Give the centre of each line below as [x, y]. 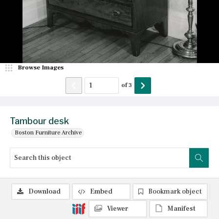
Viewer [118, 208]
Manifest [182, 208]
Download [44, 191]
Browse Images [41, 67]
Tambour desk [39, 121]
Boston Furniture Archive [48, 132]
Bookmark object [175, 191]
